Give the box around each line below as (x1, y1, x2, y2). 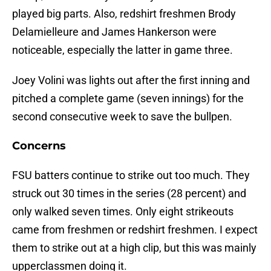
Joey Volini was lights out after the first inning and (12, 74, 250, 87)
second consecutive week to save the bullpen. (12, 110, 232, 123)
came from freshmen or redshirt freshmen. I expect (12, 223, 258, 237)
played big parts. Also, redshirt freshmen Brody (12, 7, 236, 21)
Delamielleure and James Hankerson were (12, 25, 217, 39)
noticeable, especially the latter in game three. (12, 44, 233, 57)
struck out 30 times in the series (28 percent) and (12, 187, 246, 200)
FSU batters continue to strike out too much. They (12, 169, 250, 182)
